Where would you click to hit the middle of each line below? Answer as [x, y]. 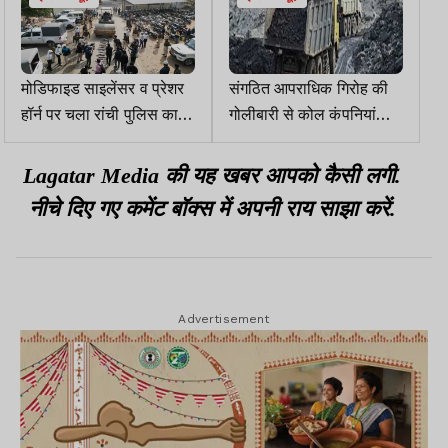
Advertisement [224, 318]
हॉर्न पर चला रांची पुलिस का [99, 112]
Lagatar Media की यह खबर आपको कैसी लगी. [212, 175]
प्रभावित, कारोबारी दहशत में [308, 138]
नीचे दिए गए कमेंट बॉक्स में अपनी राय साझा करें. [212, 208]
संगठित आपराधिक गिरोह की [308, 86]
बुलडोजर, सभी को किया [89, 138]
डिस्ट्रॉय [47, 164]
